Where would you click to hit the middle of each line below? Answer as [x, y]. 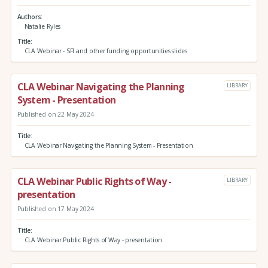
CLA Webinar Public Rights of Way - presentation [93, 240]
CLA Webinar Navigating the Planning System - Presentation [109, 146]
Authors [29, 16]
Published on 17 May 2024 [55, 209]
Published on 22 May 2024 [55, 114]
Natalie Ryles [42, 26]
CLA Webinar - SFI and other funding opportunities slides [106, 51]
